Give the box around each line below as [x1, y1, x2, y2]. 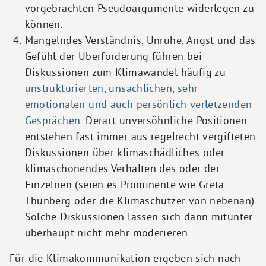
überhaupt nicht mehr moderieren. [24, 225, 194, 239]
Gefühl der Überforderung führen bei [24, 49, 202, 63]
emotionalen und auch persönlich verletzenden [24, 97, 252, 111]
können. [24, 17, 64, 31]
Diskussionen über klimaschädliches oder [24, 145, 225, 159]
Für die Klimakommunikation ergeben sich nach [9, 251, 241, 265]
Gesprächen [24, 113, 81, 127]
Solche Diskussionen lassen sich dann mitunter [24, 209, 253, 223]
